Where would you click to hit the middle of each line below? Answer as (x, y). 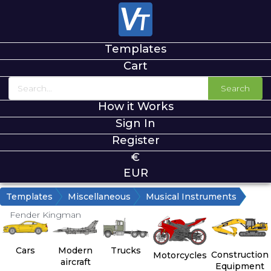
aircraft (75, 262)
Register (135, 140)
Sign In (135, 123)
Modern (76, 251)
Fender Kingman (45, 215)
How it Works (135, 106)
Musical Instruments (191, 197)
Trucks (126, 251)
